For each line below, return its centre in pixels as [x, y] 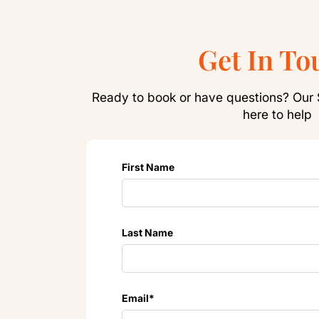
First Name [148, 167]
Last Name [147, 233]
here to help [277, 115]
